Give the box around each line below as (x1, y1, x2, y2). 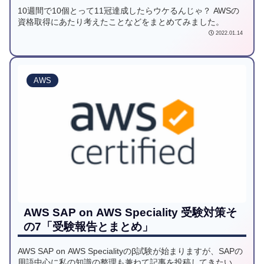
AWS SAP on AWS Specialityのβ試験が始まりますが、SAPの (18, 247, 243, 256)
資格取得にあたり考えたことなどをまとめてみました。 (18, 17, 224, 27)
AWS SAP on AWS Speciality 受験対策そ (24, 206, 237, 219)
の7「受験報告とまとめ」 (24, 220, 153, 233)
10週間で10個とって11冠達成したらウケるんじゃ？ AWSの (18, 6, 239, 15)
